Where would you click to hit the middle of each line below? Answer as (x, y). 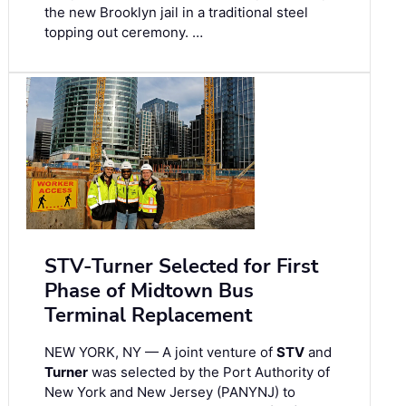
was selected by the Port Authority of (209, 372)
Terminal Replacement (148, 315)
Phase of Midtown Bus (149, 290)
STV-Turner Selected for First (181, 266)
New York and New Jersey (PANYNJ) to (170, 391)
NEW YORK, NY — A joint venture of (160, 352)
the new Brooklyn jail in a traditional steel (176, 13)
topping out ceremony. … (124, 33)
